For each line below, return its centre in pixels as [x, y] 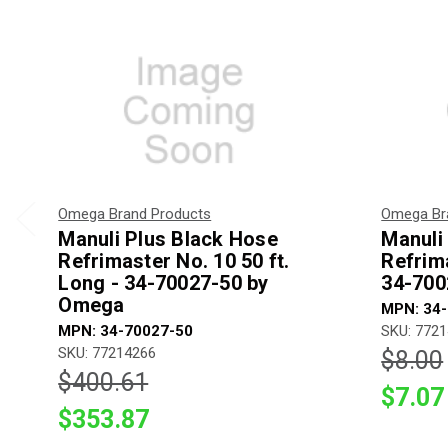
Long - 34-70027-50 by [163, 282]
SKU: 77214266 [107, 352]
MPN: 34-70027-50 [126, 330]
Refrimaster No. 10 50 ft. [174, 260]
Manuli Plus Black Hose [168, 238]
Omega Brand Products [135, 213]
